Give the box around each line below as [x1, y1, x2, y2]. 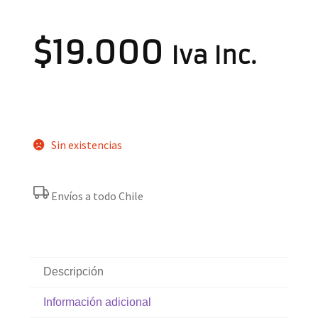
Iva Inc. [171, 40, 256, 70]
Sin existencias [50, 137, 122, 152]
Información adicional [43, 295, 152, 308]
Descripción [43, 265, 104, 278]
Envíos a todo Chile [51, 188, 143, 203]
